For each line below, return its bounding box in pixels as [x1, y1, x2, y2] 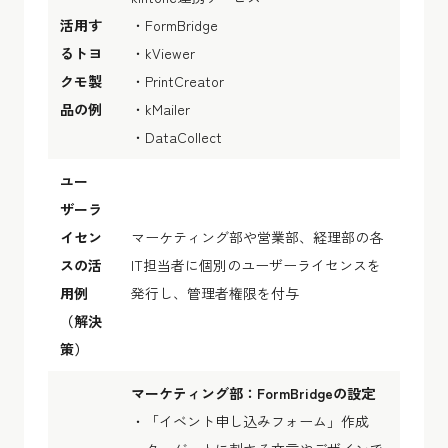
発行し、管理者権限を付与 [131, 282, 299, 303]
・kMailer [131, 98, 190, 119]
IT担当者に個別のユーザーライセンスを [131, 254, 381, 275]
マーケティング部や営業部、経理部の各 [131, 226, 383, 247]
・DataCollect [131, 126, 222, 147]
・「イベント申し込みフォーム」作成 [131, 410, 369, 431]
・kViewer [131, 42, 195, 63]
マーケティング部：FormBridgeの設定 [131, 382, 375, 403]
